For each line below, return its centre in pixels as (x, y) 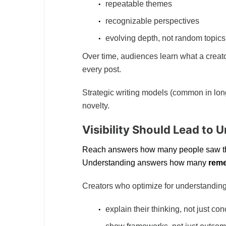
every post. (102, 70)
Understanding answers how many (145, 163)
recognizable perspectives (152, 21)
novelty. (96, 106)
